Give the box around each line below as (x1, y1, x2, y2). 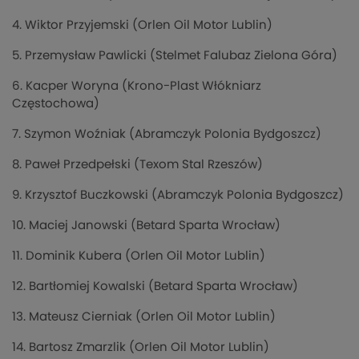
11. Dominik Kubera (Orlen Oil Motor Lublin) (12, 250, 265, 263)
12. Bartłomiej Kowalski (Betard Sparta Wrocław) (12, 280, 298, 293)
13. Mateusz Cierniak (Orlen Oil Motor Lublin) (12, 311, 276, 324)
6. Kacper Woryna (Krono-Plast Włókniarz (12, 80, 261, 93)
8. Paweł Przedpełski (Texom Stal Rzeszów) (12, 159, 263, 171)
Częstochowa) (12, 98, 99, 111)
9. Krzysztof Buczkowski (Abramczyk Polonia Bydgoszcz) (12, 189, 344, 202)
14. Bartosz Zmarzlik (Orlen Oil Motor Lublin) (12, 341, 269, 354)
